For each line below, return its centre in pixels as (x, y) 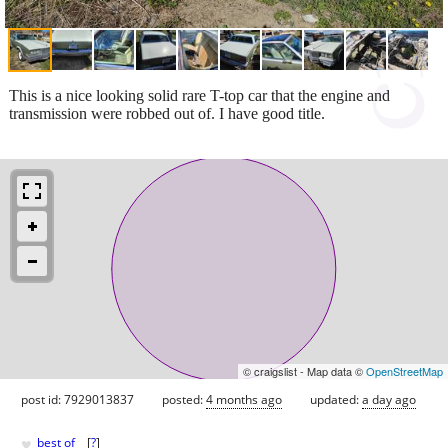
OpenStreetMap (404, 370)
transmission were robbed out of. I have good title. (167, 113)
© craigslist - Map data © (304, 370)
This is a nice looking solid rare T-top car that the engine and (199, 95)
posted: (184, 399)
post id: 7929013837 (77, 399)
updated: (336, 399)
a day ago (389, 399)
